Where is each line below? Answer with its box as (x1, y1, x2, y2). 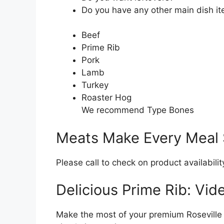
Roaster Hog (81, 92, 131, 103)
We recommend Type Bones (81, 105, 194, 115)
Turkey (81, 80, 108, 90)
